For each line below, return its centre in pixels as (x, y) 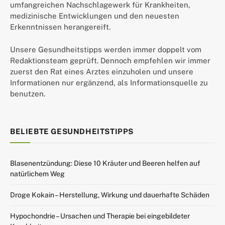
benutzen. (28, 93)
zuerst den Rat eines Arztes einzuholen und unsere (102, 71)
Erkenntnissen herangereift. (60, 27)
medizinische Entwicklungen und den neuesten (95, 16)
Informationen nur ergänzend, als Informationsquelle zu (109, 82)
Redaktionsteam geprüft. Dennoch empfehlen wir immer (110, 60)
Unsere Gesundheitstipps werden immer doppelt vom (106, 49)
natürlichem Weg (37, 174)
